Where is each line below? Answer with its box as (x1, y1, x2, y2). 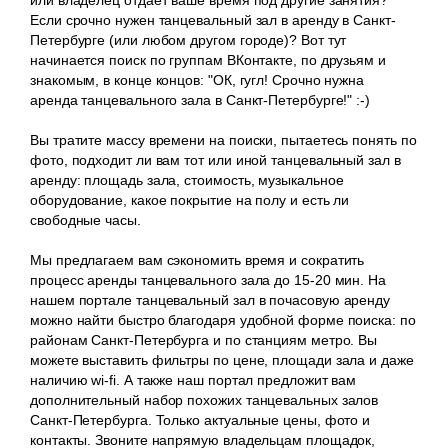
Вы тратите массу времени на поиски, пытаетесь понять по (30, 131, 417, 148)
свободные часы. (30, 211, 145, 228)
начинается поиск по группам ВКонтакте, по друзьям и (30, 51, 386, 68)
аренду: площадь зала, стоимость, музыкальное (30, 171, 344, 188)
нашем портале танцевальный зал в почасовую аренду (30, 291, 391, 308)
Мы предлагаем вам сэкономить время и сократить (30, 251, 365, 268)
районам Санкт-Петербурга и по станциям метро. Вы (30, 331, 378, 348)
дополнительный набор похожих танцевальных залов (30, 391, 379, 408)
